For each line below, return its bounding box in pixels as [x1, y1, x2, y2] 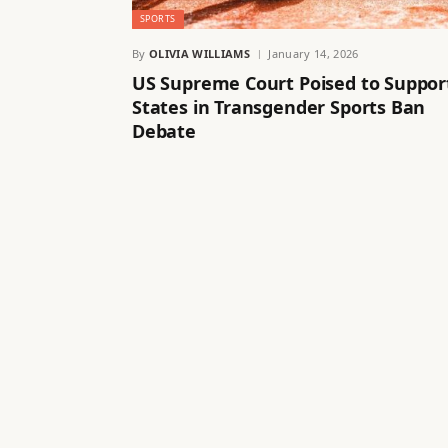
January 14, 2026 [268, 45, 359, 61]
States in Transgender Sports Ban [132, 94, 426, 119]
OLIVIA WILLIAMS [149, 45, 250, 61]
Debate [132, 118, 196, 143]
